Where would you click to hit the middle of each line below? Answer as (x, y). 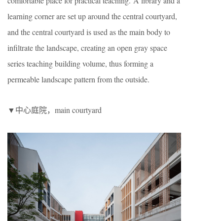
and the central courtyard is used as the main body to (89, 32)
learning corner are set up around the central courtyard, (92, 16)
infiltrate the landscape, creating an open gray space (87, 47)
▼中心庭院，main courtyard (55, 110)
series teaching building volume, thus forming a (80, 63)
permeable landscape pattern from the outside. (78, 79)
